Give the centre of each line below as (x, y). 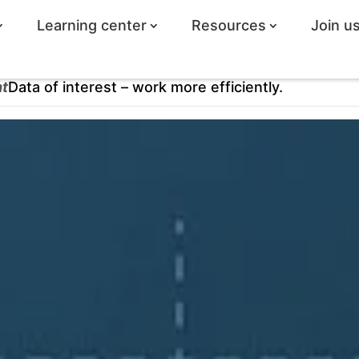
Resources (228, 25)
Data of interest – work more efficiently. (145, 87)
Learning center (91, 25)
